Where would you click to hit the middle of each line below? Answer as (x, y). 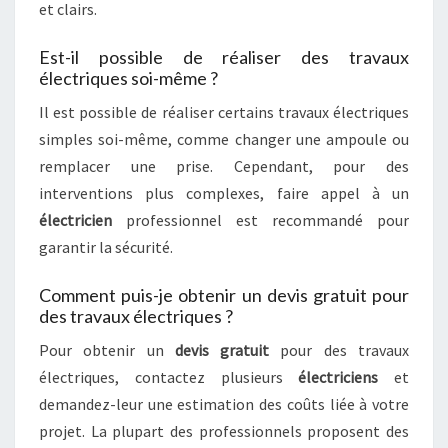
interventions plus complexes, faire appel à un (224, 193)
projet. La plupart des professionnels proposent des (224, 431)
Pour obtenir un (107, 350)
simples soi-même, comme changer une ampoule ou (224, 139)
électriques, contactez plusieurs (169, 377)
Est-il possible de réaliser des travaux (224, 57)
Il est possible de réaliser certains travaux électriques (224, 112)
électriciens (338, 377)
